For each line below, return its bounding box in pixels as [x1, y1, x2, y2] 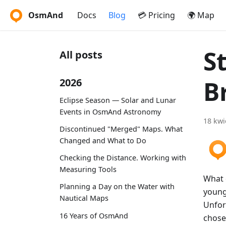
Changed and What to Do [60, 135, 146, 145]
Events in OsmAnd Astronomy [60, 106, 161, 117]
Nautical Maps [60, 193, 108, 203]
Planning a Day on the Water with [60, 182, 175, 192]
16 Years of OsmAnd [60, 210, 128, 220]
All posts [60, 48, 102, 62]
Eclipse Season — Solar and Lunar [60, 95, 176, 105]
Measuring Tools [60, 164, 117, 175]
